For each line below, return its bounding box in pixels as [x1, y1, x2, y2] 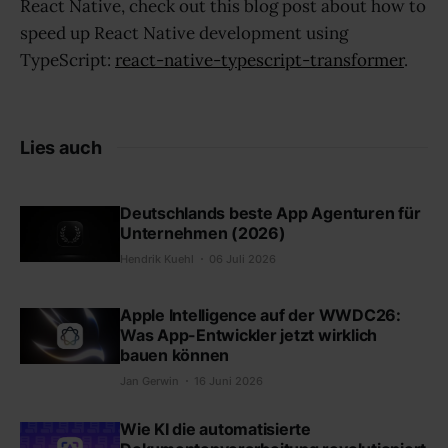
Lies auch [20, 136, 102, 158]
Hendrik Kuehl [120, 251, 194, 266]
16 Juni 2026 [194, 373, 263, 388]
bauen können [120, 344, 230, 365]
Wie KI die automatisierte [120, 418, 311, 439]
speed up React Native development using [20, 21, 348, 44]
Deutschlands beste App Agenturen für [120, 202, 421, 223]
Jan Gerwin [120, 373, 179, 388]
